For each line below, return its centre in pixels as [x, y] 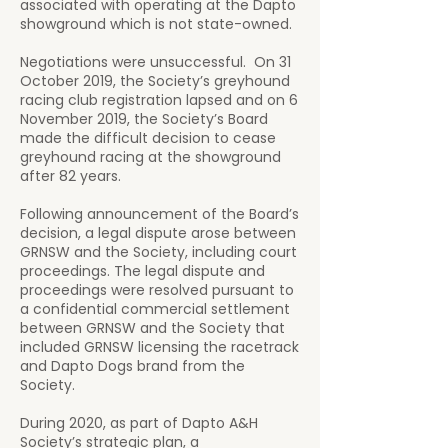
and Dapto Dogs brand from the [132, 366]
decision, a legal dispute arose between [158, 233]
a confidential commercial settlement [155, 309]
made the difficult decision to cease [148, 138]
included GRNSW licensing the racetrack [159, 347]
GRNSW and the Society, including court [158, 252]
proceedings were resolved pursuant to [157, 290]
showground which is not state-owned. [156, 24]
